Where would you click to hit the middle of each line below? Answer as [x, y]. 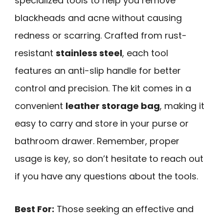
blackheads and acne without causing [98, 18]
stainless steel [89, 53]
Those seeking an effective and [124, 209]
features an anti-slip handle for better [98, 71]
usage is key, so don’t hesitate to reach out [109, 159]
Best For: [34, 209]
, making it [182, 106]
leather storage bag [113, 106]
